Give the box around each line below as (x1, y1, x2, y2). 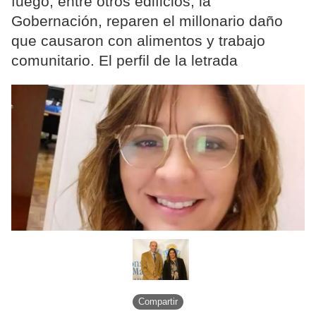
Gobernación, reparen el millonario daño (11, 13, 283, 30)
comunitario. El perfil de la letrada (11, 52, 238, 69)
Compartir (138, 296, 178, 308)
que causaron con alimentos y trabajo (11, 32, 265, 49)
